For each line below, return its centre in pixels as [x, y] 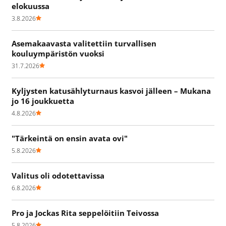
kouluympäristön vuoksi [58, 53]
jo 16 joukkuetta [43, 101]
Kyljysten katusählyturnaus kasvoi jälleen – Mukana [111, 91]
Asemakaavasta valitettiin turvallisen [84, 43]
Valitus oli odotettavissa [58, 175]
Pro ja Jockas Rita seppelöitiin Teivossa [85, 213]
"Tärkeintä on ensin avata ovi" [70, 138]
